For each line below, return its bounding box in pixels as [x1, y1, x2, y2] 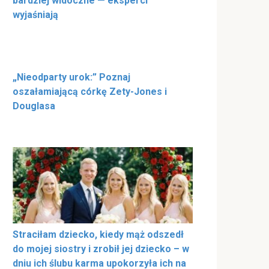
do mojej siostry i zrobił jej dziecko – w [13, 243, 189, 255]
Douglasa [13, 100, 55, 112]
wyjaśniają [13, 9, 58, 21]
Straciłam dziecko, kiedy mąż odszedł [13, 229, 184, 241]
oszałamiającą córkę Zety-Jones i [13, 86, 167, 98]
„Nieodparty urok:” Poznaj [13, 71, 130, 83]
